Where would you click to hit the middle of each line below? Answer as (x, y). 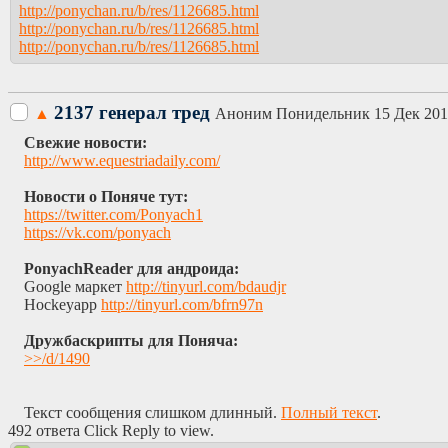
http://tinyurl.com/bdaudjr (206, 286)
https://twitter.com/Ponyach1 (113, 214)
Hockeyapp (62, 304)
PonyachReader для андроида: (131, 268)
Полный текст (329, 412)
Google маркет (75, 286)
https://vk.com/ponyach (97, 232)
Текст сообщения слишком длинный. (152, 412)
